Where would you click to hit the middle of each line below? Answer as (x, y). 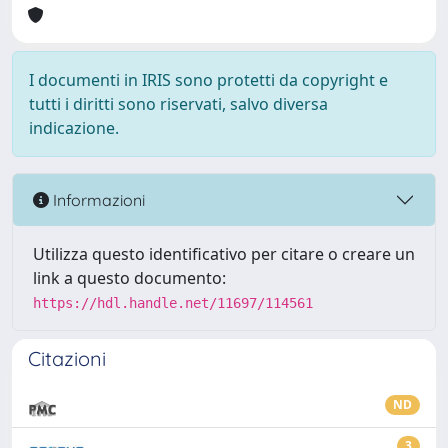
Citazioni (67, 358)
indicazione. (74, 128)
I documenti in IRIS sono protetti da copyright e (208, 80)
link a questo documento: (129, 278)
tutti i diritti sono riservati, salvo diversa (178, 104)
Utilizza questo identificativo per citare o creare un (224, 254)
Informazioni (97, 199)
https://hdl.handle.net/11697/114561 (173, 303)
